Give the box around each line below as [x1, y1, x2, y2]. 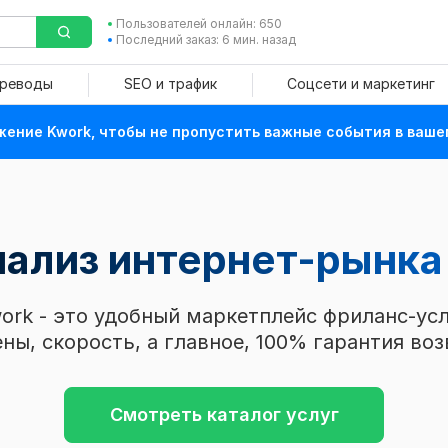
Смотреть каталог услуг [109, 404, 339, 425]
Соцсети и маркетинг [286, 75, 435, 92]
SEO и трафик [123, 75, 217, 92]
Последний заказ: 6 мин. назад [115, 32, 296, 47]
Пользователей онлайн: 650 [115, 16, 282, 31]
